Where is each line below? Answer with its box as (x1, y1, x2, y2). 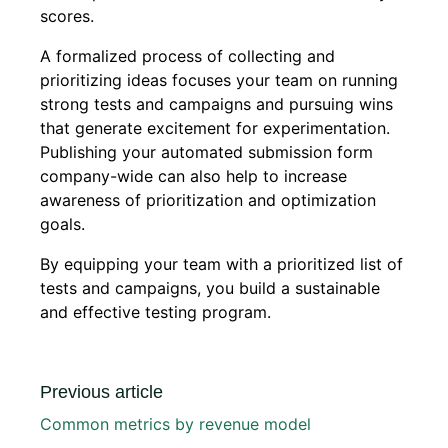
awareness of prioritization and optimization (40, 190, 376, 211)
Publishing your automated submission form (40, 142, 373, 163)
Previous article (40, 382, 163, 403)
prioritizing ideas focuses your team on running (40, 70, 398, 91)
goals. (40, 214, 85, 235)
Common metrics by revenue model (40, 414, 311, 435)
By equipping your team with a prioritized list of (40, 254, 403, 275)
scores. (40, 6, 94, 27)
